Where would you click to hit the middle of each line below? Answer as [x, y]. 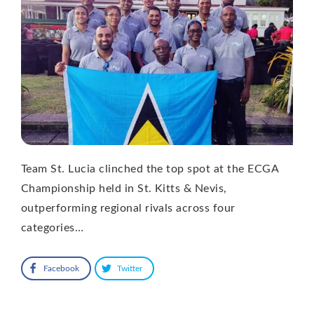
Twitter [130, 268]
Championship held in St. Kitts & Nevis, [124, 188]
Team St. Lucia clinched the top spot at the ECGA [150, 169]
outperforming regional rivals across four [128, 208]
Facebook [61, 268]
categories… [53, 227]
